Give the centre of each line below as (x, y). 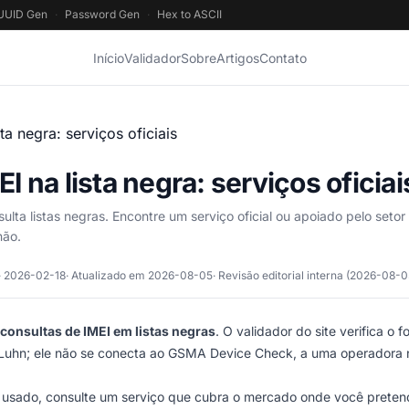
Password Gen (102, 14)
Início (109, 58)
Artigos (238, 58)
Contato (283, 58)
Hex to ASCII (189, 14)
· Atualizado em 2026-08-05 (139, 275)
